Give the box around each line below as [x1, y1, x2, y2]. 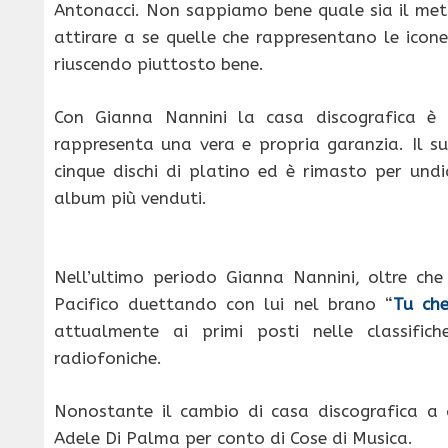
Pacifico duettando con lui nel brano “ [54, 294, 393, 315]
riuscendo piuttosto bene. [54, 54, 264, 75]
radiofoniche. [54, 348, 162, 369]
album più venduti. [54, 187, 207, 208]
